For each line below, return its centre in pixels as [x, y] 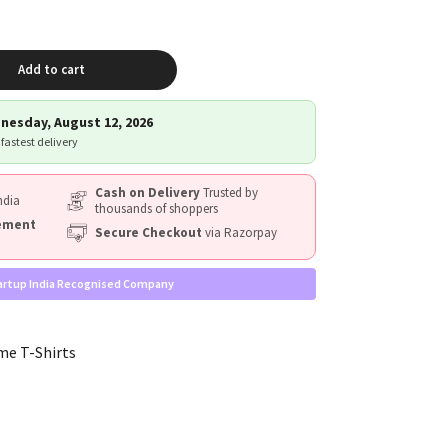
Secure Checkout [148, 232]
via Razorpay [239, 232]
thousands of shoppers [156, 208]
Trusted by [228, 192]
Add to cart [52, 69]
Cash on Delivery [147, 192]
